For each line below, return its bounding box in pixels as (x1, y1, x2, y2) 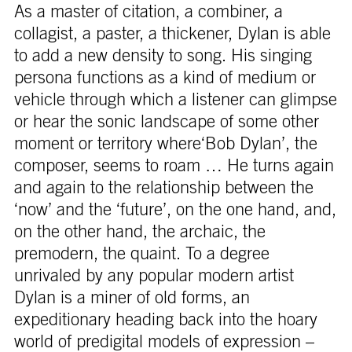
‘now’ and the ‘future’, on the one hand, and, (13, 201, 336, 219)
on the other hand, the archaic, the (13, 223, 266, 241)
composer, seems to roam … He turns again (13, 157, 334, 175)
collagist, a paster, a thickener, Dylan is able (13, 25, 331, 43)
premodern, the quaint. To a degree (13, 245, 269, 263)
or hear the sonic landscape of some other (13, 113, 319, 131)
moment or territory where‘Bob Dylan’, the (13, 135, 317, 153)
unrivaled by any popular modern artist (13, 267, 294, 285)
